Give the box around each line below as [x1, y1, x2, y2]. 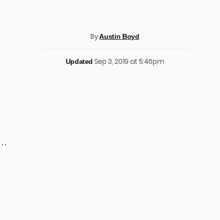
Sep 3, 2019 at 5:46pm [94, 56, 165, 66]
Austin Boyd [99, 32, 139, 40]
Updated [65, 57, 93, 65]
